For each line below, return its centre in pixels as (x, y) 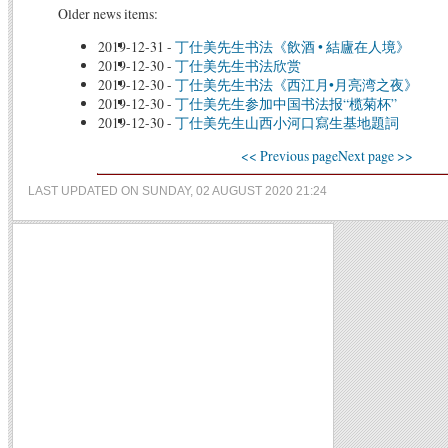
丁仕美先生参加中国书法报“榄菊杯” (285, 104)
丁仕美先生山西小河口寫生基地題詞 (286, 123)
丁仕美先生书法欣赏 (237, 66)
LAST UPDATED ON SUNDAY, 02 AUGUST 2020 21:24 (177, 190)
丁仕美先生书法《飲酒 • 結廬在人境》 (292, 47)
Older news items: (107, 13)
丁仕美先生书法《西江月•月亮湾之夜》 (296, 85)
